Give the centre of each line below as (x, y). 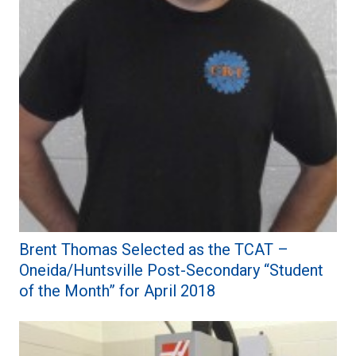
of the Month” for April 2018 (117, 291)
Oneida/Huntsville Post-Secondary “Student (171, 271)
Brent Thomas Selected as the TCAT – (154, 250)
